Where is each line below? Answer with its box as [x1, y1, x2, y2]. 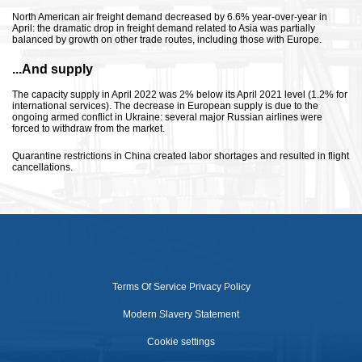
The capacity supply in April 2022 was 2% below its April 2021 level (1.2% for [12, 89, 347, 100]
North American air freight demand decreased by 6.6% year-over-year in [12, 11, 327, 23]
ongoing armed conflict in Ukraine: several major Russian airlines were [12, 112, 322, 123]
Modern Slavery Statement [123, 309, 239, 320]
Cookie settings [147, 336, 215, 347]
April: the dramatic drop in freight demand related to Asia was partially [12, 23, 315, 34]
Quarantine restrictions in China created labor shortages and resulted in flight [12, 150, 349, 162]
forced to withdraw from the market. [12, 123, 165, 134]
